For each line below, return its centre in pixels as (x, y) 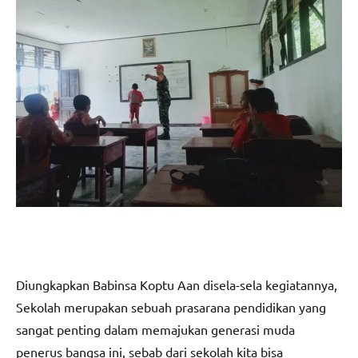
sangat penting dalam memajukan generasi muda (155, 330)
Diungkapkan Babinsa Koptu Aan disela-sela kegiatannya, (177, 285)
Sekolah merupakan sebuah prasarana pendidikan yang (171, 307)
